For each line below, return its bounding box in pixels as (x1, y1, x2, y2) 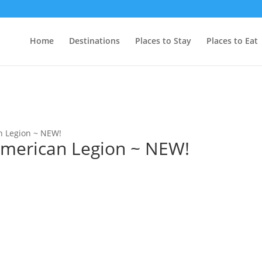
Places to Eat (206, 35, 258, 46)
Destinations (69, 35, 120, 46)
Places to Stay (135, 35, 191, 46)
